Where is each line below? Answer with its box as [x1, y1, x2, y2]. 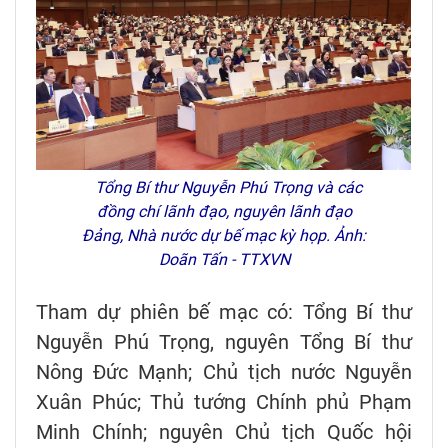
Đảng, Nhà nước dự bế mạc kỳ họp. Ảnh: [82, 225, 366, 245]
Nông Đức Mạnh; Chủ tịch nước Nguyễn [36, 359, 412, 384]
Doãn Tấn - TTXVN [158, 249, 290, 269]
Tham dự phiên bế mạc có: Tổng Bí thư [36, 299, 412, 324]
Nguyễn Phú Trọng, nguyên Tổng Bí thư [36, 329, 412, 354]
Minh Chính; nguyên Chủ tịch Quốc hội [36, 419, 412, 444]
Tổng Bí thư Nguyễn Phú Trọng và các [86, 177, 362, 197]
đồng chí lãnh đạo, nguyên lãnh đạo [96, 201, 352, 221]
